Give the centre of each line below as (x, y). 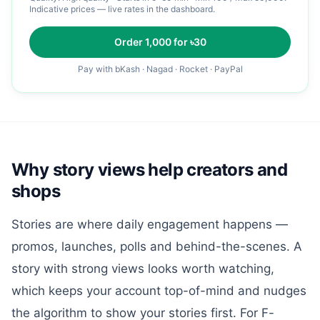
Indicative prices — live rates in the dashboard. (122, 9)
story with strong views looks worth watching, (143, 269)
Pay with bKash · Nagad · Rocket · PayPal (160, 69)
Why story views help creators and (150, 170)
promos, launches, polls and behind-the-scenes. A (157, 246)
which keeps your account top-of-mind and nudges (159, 291)
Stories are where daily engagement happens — (150, 224)
